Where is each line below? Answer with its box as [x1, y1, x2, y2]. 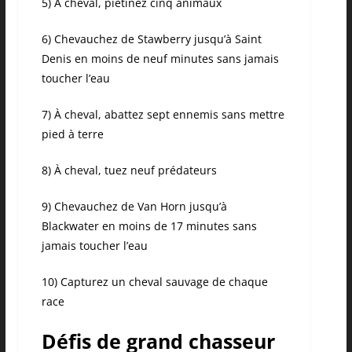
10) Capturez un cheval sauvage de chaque [41, 274, 268, 290]
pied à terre [41, 126, 104, 142]
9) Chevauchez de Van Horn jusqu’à [41, 199, 227, 214]
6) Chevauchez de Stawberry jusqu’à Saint [41, 31, 262, 47]
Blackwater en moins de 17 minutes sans [41, 218, 257, 234]
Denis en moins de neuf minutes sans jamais [41, 51, 279, 67]
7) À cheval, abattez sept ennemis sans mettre [41, 107, 284, 123]
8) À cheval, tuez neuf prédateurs [41, 163, 217, 178]
